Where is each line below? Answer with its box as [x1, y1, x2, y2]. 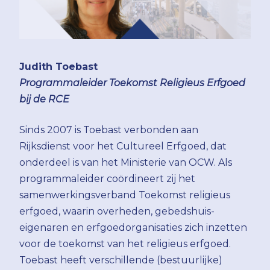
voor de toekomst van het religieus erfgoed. [19, 237, 231, 250]
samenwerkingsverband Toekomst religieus [19, 189, 230, 201]
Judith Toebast [19, 60, 98, 72]
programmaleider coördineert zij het [19, 172, 195, 184]
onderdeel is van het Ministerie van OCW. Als [19, 156, 232, 168]
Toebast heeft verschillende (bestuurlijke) [19, 254, 222, 266]
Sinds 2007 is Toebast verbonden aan [19, 124, 198, 136]
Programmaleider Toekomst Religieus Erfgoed [19, 77, 245, 89]
